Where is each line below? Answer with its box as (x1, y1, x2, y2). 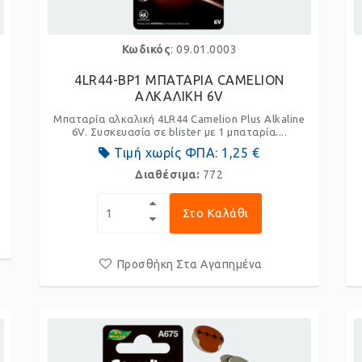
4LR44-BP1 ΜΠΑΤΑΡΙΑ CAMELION (74, 73, 284, 87)
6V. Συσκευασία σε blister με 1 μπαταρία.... (71, 126, 288, 137)
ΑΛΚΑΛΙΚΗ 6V (135, 89, 224, 103)
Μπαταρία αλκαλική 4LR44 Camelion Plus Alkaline (53, 113, 305, 124)
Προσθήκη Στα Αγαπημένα (116, 258, 263, 271)
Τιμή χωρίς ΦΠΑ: (110, 145, 222, 160)
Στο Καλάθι (182, 206, 249, 220)
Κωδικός (121, 43, 171, 56)
